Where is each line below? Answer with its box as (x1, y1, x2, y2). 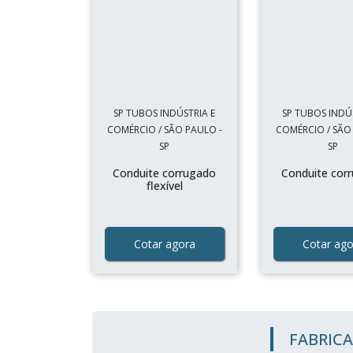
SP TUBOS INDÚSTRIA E (113, 106, 216, 120)
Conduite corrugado (113, 165, 217, 180)
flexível (146, 178, 183, 193)
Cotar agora (133, 236, 195, 251)
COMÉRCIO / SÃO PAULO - (106, 123, 222, 136)
